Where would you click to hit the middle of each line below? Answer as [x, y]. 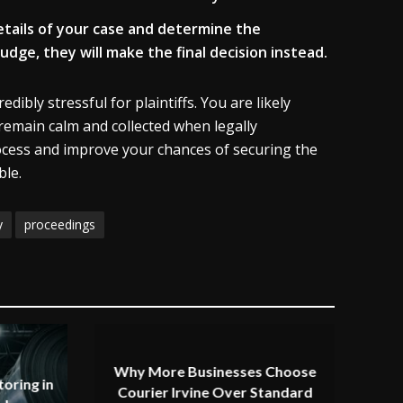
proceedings [59, 224]
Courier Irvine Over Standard [215, 392]
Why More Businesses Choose [215, 371]
